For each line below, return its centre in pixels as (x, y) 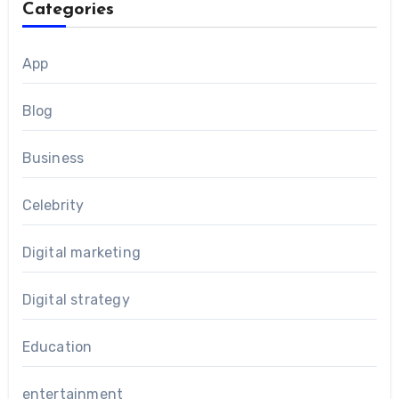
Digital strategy (76, 300)
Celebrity (53, 206)
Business (53, 159)
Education (57, 347)
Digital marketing (81, 253)
